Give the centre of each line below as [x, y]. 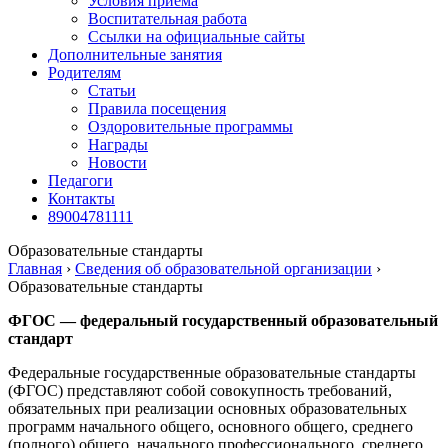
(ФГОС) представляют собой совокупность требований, [200, 390]
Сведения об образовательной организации [223, 268]
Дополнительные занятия [135, 54]
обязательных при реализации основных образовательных [207, 408]
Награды [118, 144]
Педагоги [80, 180]
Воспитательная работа [167, 18]
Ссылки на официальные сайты [196, 36]
